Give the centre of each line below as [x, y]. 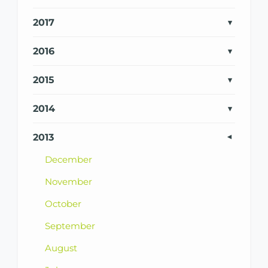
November [68, 181]
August [61, 248]
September [70, 226]
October [63, 203]
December [68, 159]
